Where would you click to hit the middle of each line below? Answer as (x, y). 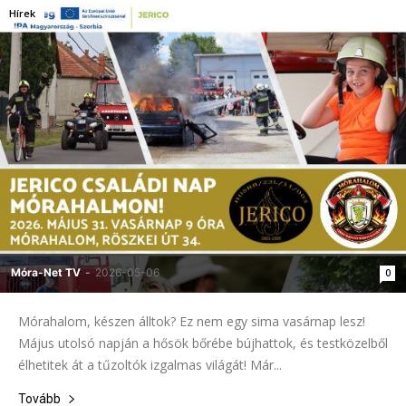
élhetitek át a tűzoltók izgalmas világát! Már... (150, 364)
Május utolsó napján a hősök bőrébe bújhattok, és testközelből (203, 343)
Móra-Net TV (46, 272)
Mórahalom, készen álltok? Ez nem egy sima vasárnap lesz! (192, 321)
